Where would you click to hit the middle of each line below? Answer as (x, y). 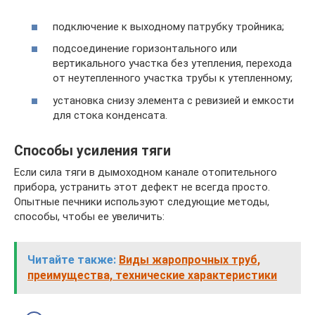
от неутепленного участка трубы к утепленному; (173, 78)
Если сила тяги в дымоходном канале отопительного (146, 172)
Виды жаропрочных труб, (189, 259)
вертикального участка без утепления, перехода (172, 63)
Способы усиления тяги (92, 150)
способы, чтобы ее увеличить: (89, 216)
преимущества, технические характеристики (152, 275)
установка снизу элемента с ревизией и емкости (173, 100)
